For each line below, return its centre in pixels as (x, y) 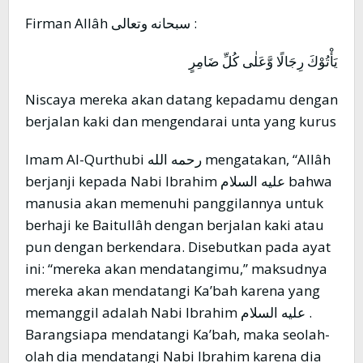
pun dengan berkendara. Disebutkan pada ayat (178, 247)
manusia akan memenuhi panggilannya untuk (174, 203)
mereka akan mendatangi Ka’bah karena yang (173, 291)
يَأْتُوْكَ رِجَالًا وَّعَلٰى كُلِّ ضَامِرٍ (263, 62)
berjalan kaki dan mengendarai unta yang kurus (181, 122)
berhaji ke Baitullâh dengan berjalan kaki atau (175, 225)
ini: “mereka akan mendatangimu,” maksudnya (176, 269)
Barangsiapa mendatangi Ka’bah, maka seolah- (177, 335)
